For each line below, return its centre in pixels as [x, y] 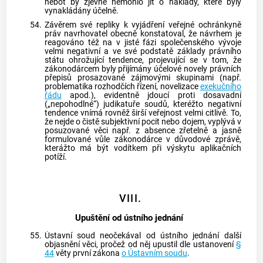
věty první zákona [87, 253]
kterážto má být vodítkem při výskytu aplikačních [143, 149]
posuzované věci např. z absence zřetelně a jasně [143, 131]
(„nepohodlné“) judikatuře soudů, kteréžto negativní [143, 104]
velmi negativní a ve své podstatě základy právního [143, 52]
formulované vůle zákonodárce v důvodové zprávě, [143, 140]
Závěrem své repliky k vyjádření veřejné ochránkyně [143, 25]
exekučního [220, 87]
